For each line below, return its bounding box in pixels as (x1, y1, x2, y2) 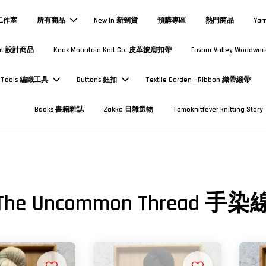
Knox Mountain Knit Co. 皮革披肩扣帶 (53, 46, 172, 55)
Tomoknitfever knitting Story (173, 105, 264, 114)
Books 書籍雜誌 (34, 105, 84, 114)
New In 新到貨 (93, 16, 138, 25)
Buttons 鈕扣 (76, 75, 117, 84)
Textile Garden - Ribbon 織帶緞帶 (145, 75, 251, 84)
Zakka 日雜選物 (103, 105, 154, 114)
